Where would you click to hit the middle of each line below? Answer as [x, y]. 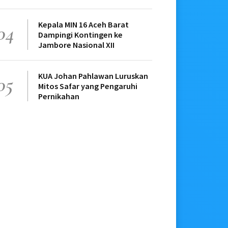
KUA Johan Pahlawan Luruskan [93, 76]
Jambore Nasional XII [77, 45]
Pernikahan [59, 96]
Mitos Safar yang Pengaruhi [88, 86]
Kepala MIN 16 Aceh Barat [84, 24]
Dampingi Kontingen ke [81, 34]
